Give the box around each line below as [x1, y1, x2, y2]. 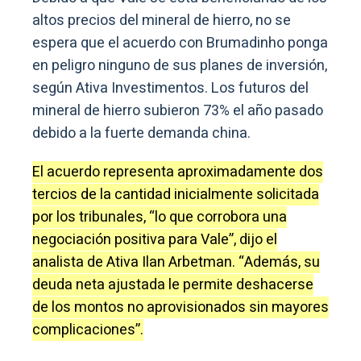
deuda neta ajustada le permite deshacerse [32, 273, 313, 296]
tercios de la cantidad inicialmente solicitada [32, 183, 319, 205]
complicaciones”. [32, 318, 143, 341]
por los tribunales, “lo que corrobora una [32, 205, 287, 228]
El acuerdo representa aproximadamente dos [32, 160, 323, 183]
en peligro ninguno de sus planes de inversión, [32, 54, 327, 77]
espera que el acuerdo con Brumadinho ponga [32, 31, 328, 54]
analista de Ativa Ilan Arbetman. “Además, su [32, 251, 320, 273]
